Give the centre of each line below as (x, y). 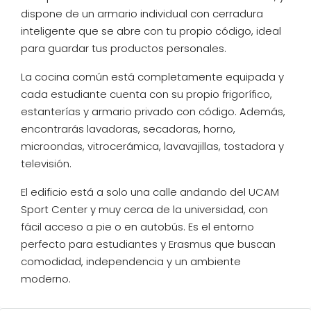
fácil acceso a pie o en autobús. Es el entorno (137, 227)
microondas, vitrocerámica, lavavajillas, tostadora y (152, 146)
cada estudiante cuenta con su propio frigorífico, (146, 94)
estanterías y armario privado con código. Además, (153, 111)
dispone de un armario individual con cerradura (142, 14)
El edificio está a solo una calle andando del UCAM (150, 192)
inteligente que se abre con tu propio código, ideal (151, 31)
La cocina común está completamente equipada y (152, 77)
